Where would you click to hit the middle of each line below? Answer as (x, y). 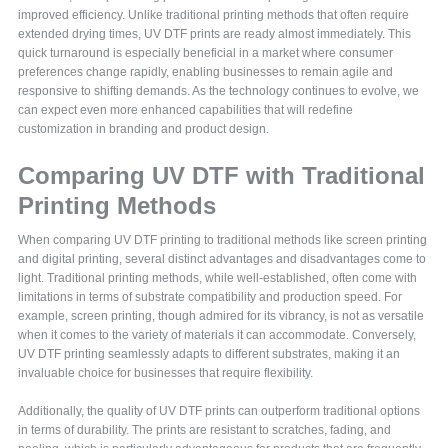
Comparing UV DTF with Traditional (222, 175)
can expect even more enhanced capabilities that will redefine (186, 109)
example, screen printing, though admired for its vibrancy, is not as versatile (221, 315)
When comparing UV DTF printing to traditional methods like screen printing (223, 239)
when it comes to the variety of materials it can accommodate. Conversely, (217, 334)
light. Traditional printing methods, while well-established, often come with (218, 277)
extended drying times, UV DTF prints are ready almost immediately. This (215, 33)
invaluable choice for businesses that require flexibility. (166, 372)
